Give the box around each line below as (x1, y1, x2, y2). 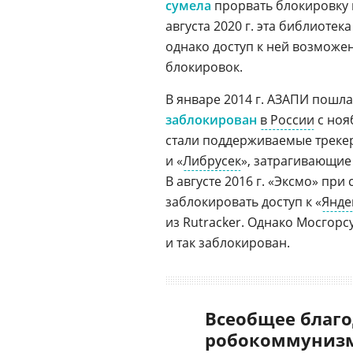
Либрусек (183, 152, 241, 169)
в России (260, 111, 314, 128)
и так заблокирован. (165, 234, 290, 251)
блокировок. (165, 58, 243, 76)
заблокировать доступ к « (165, 193, 321, 210)
